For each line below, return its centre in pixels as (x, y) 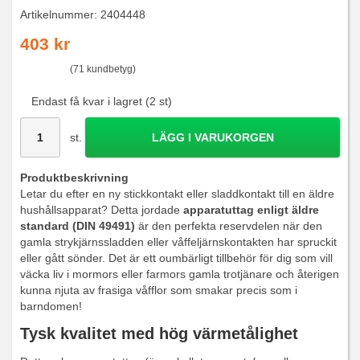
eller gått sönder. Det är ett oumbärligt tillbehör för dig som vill (176, 258)
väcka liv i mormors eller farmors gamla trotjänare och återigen (180, 274)
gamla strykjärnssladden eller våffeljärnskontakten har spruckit (178, 242)
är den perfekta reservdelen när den (229, 226)
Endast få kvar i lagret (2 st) (102, 102)
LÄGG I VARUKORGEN (213, 138)
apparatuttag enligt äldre (251, 210)
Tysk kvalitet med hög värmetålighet (159, 334)
